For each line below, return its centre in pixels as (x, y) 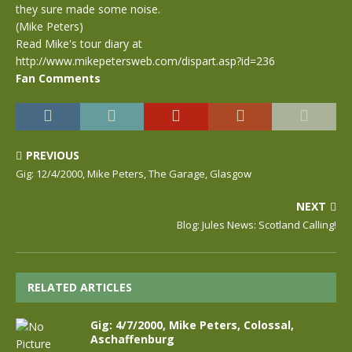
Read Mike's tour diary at (79, 44)
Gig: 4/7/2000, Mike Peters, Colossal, (192, 325)
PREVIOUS (53, 155)
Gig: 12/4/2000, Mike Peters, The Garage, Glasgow (134, 174)
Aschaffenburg (132, 339)
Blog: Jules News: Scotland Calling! (257, 225)
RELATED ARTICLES (80, 287)
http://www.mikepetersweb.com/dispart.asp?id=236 (145, 61)
